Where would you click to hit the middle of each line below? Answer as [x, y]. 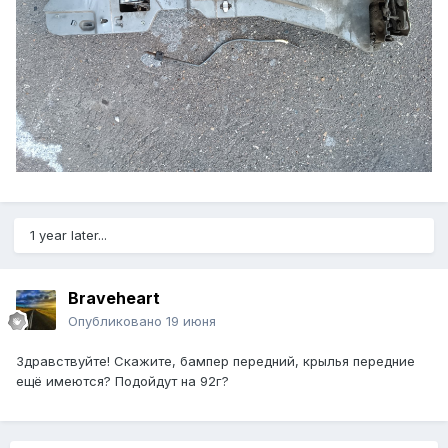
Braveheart [114, 298]
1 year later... [68, 235]
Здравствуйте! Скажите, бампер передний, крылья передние [215, 361]
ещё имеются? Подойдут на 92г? [122, 381]
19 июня [191, 321]
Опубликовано [117, 321]
